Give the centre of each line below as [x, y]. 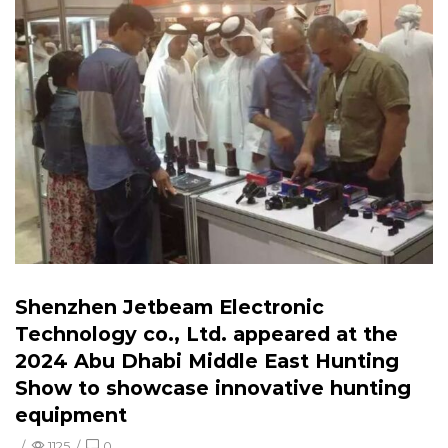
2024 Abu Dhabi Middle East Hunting [207, 361]
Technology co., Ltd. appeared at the [206, 334]
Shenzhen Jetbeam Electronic [169, 307]
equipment [71, 415]
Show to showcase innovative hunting [213, 388]
